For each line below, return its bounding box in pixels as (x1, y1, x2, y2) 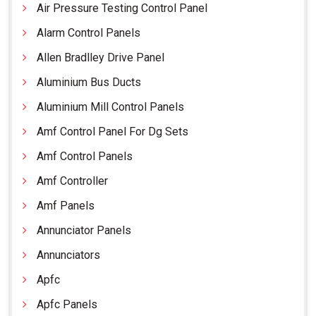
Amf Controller (37, 174, 108, 188)
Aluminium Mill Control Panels (37, 100, 184, 114)
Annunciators (37, 248, 100, 262)
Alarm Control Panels (37, 26, 140, 40)
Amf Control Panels (37, 150, 133, 164)
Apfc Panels (37, 298, 97, 312)
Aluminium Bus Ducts (37, 75, 141, 90)
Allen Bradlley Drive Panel (37, 51, 164, 65)
